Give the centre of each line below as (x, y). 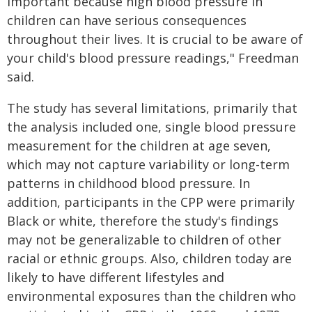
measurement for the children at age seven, (139, 146)
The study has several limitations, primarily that (152, 108)
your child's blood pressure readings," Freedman (153, 58)
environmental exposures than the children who (151, 296)
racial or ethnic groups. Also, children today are (149, 258)
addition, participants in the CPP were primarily (151, 202)
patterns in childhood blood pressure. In (128, 183)
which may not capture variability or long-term (148, 164)
